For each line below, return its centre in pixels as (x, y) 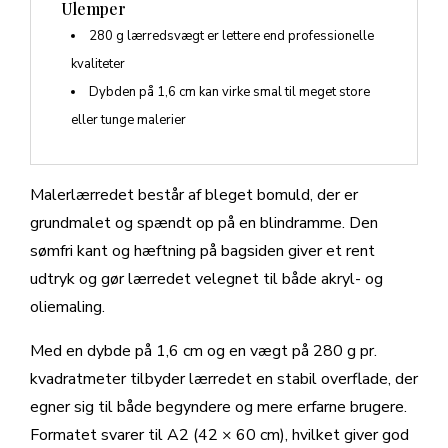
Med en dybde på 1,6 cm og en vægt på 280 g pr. (203, 351)
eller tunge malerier (128, 120)
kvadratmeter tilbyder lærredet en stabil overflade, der (224, 379)
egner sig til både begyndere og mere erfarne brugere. (218, 407)
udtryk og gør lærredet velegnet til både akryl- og (206, 279)
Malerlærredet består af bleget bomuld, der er (194, 195)
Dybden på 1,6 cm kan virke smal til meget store (229, 92)
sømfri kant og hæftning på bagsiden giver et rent (202, 251)
